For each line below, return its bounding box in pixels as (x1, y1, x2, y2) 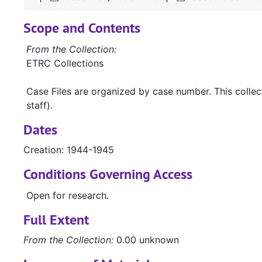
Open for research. (26, 189, 109, 202)
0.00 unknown (113, 234, 179, 246)
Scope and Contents (23, 19, 140, 37)
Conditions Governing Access (23, 165, 192, 184)
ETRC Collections (26, 57, 104, 70)
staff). (26, 99, 53, 112)
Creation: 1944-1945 (23, 144, 114, 156)
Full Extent (23, 211, 89, 229)
